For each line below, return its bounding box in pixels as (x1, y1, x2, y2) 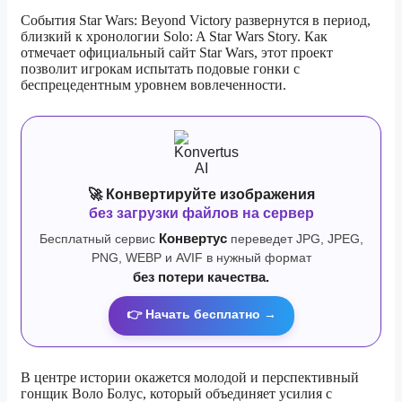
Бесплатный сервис (39, 231, 159, 246)
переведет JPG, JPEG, (226, 231, 363, 246)
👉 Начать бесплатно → (126, 306, 276, 321)
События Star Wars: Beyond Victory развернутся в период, (21, 12, 371, 28)
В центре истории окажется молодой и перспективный (21, 369, 359, 385)
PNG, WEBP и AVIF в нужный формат (91, 249, 311, 265)
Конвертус (158, 231, 227, 246)
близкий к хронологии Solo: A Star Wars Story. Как (21, 28, 328, 44)
